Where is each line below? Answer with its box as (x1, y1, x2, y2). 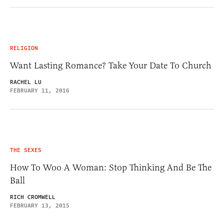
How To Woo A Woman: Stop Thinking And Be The (10, 162, 211, 173)
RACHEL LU (10, 78, 41, 87)
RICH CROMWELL (10, 193, 55, 202)
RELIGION (10, 44, 38, 53)
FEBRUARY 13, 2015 (10, 201, 69, 210)
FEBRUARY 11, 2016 (10, 86, 69, 95)
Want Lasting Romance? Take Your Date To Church (10, 60, 211, 71)
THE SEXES (10, 146, 41, 155)
